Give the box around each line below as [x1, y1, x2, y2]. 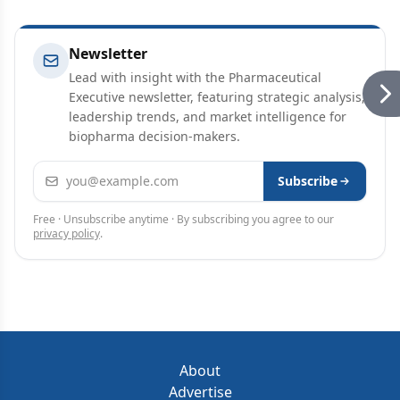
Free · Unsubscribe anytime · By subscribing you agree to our [33, 212, 334, 228]
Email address [33, 162, 128, 182]
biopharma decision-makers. [69, 128, 240, 146]
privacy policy [33, 226, 100, 242]
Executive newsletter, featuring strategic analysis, [69, 88, 365, 106]
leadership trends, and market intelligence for [69, 108, 346, 126]
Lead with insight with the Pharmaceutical [69, 69, 321, 87]
